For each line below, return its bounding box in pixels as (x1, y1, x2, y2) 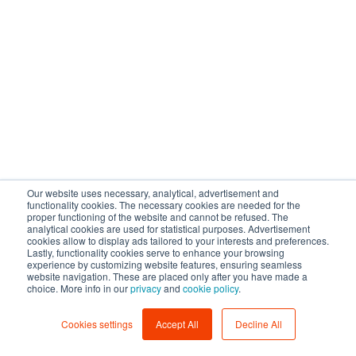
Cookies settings (60, 317, 133, 331)
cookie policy (183, 281, 238, 295)
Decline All (234, 317, 282, 331)
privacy (130, 281, 161, 295)
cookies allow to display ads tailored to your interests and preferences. (27, 234, 329, 247)
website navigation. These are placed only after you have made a (27, 269, 308, 283)
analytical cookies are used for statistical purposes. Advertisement (27, 222, 310, 235)
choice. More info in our (27, 281, 130, 295)
